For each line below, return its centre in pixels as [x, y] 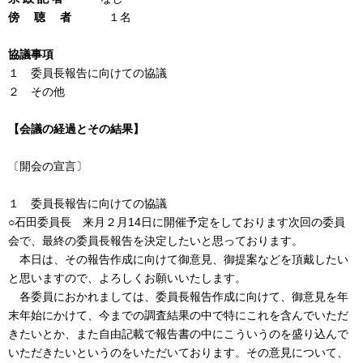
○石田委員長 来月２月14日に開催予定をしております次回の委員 [177, 222]
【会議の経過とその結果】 [76, 128]
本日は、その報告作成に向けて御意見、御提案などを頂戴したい [178, 259]
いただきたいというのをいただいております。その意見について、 [178, 352]
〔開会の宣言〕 [48, 166]
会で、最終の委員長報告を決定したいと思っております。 [156, 240]
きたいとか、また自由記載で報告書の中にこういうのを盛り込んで [178, 333]
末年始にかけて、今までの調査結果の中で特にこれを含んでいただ [178, 315]
